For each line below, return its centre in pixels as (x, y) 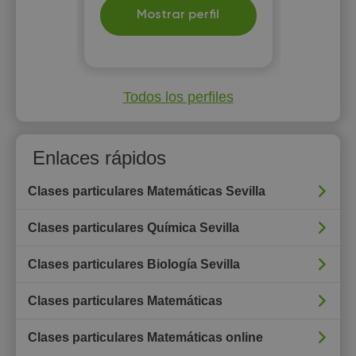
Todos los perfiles (178, 97)
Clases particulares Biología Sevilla (134, 264)
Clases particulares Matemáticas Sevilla (147, 191)
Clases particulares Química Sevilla (133, 228)
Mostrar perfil (178, 15)
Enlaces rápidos (99, 158)
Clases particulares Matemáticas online (145, 337)
